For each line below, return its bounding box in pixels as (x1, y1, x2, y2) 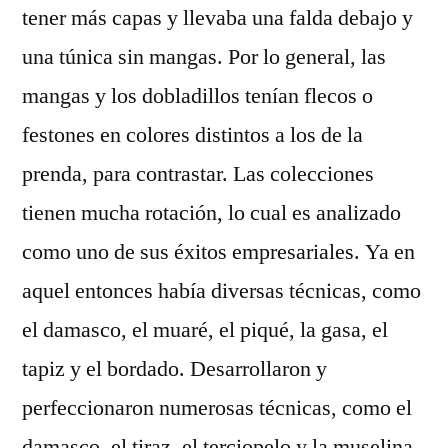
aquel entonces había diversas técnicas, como (22, 277, 421, 305)
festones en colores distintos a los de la (22, 121, 363, 149)
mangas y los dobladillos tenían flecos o (22, 82, 373, 110)
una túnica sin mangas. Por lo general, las (22, 43, 386, 71)
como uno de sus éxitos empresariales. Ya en (22, 238, 415, 266)
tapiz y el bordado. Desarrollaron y (22, 355, 327, 383)
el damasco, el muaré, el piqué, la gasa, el (22, 316, 388, 344)
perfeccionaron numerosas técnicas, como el (22, 394, 412, 422)
